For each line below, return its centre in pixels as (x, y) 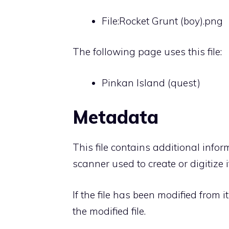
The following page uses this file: (147, 52)
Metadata (116, 117)
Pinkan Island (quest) (151, 83)
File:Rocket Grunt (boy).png (162, 21)
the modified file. (109, 211)
